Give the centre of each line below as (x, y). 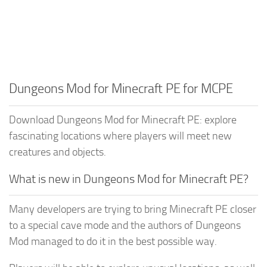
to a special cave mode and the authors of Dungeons (125, 225)
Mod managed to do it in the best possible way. (113, 241)
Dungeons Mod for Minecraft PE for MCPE (121, 89)
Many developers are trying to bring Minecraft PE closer (133, 209)
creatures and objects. (58, 152)
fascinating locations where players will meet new (120, 136)
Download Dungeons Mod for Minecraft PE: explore (123, 119)
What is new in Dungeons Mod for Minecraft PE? (129, 178)
